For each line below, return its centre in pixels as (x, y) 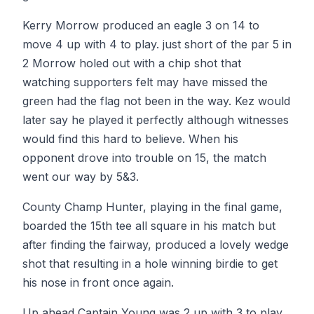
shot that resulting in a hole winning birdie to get (150, 264)
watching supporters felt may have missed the (145, 82)
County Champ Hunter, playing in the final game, (152, 207)
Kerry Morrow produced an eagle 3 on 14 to (141, 25)
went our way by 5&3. (81, 177)
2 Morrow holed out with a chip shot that (132, 63)
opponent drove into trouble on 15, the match (144, 158)
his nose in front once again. (98, 282)
